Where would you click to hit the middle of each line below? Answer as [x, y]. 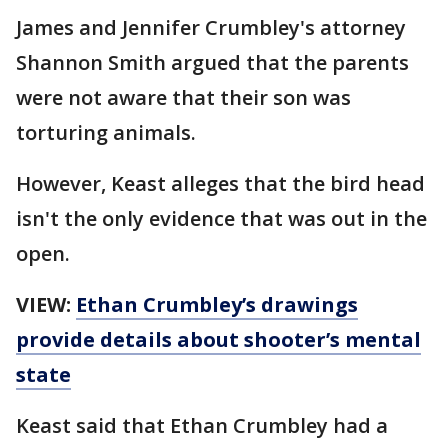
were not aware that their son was [183, 98]
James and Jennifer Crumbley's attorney [211, 28]
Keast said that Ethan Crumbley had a [202, 426]
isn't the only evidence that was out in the [221, 219]
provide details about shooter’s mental [218, 340]
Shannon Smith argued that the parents [212, 63]
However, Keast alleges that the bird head [220, 184]
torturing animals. [106, 133]
